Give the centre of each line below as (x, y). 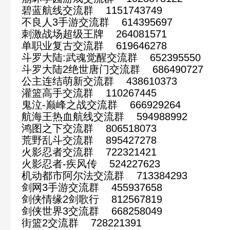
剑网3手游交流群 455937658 (92, 187)
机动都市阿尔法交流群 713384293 (104, 175)
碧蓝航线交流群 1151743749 (92, 10)
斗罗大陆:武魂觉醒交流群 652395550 (111, 57)
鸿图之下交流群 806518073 (89, 128)
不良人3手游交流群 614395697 (97, 22)
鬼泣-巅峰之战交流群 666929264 (101, 104)
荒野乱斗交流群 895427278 (89, 140)
